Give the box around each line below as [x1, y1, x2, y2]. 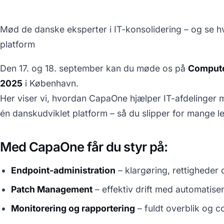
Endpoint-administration [11, 164, 116, 175]
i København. [22, 77, 81, 88]
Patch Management [11, 183, 93, 194]
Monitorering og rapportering [11, 202, 135, 213]
